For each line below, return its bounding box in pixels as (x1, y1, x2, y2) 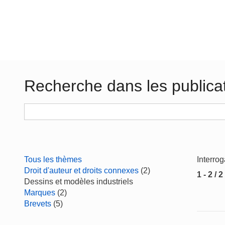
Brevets (24, 199, 51, 208)
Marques (24, 188, 55, 197)
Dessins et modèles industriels (24, 177, 133, 186)
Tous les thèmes (24, 155, 82, 164)
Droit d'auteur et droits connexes (24, 166, 139, 175)
